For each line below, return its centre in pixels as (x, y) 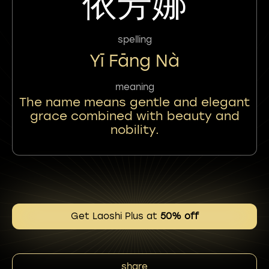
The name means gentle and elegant (134, 102)
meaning (134, 87)
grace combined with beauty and (134, 116)
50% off (179, 216)
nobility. (134, 130)
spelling (134, 40)
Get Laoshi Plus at (115, 216)
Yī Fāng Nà (134, 61)
